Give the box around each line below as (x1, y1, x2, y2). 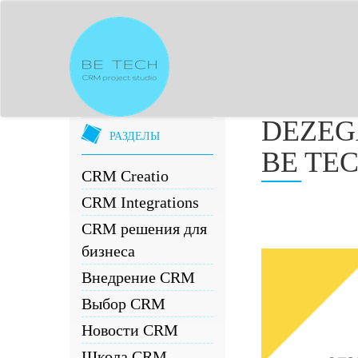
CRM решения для (82, 220, 207, 237)
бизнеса (82, 242, 135, 260)
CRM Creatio (82, 167, 169, 185)
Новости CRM (82, 321, 178, 339)
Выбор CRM (82, 295, 165, 312)
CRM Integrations (82, 193, 199, 211)
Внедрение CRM (82, 268, 195, 286)
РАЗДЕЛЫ (109, 130, 160, 142)
